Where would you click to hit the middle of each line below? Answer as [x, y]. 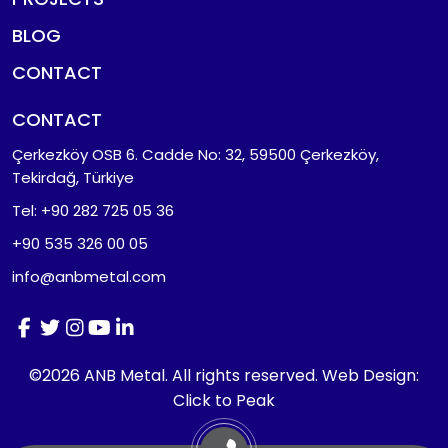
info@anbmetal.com [89, 276]
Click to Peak [224, 400]
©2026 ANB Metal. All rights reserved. [175, 375]
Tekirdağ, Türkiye [73, 177]
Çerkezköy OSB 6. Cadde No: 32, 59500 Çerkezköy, [195, 154]
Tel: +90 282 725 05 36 [93, 210]
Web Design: [370, 375]
